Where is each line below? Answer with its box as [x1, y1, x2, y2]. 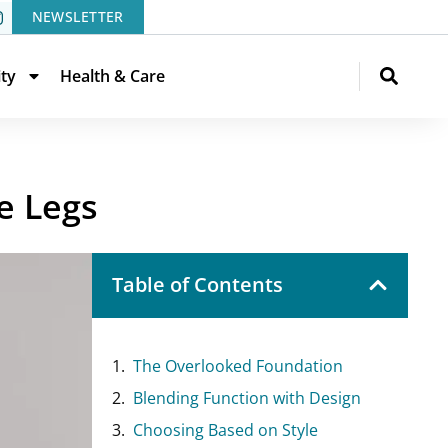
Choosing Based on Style [133, 418, 318, 441]
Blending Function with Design [133, 386, 361, 409]
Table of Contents [112, 270, 283, 298]
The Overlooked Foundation [133, 354, 343, 377]
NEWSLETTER [31, 7, 124, 26]
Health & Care [60, 65, 165, 88]
